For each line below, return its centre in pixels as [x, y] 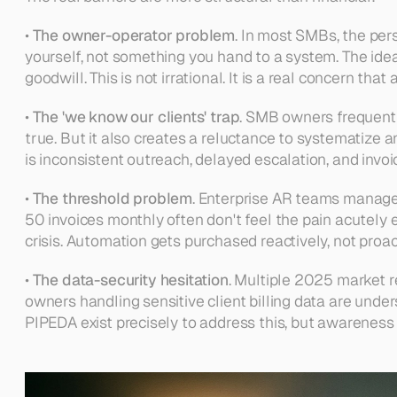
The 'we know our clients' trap [136, 117]
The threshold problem [112, 198]
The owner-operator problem [134, 35]
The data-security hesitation [130, 280]
